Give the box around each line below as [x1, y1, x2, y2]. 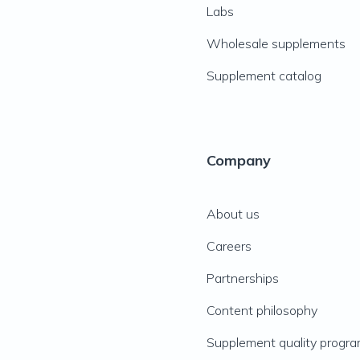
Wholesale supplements [206, 35, 346, 51]
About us [206, 206, 260, 222]
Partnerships [206, 270, 279, 286]
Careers [206, 238, 252, 254]
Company [206, 151, 271, 170]
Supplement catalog [206, 67, 321, 84]
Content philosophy [206, 302, 317, 318]
